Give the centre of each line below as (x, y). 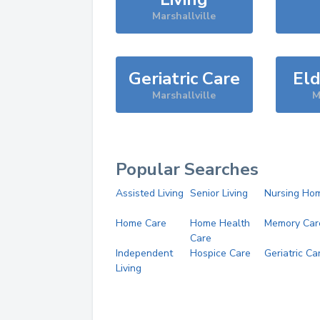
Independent (144, 253)
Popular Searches (187, 169)
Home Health (220, 223)
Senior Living (219, 193)
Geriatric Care (184, 79)
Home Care (141, 223)
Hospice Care (220, 253)
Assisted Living (150, 193)
